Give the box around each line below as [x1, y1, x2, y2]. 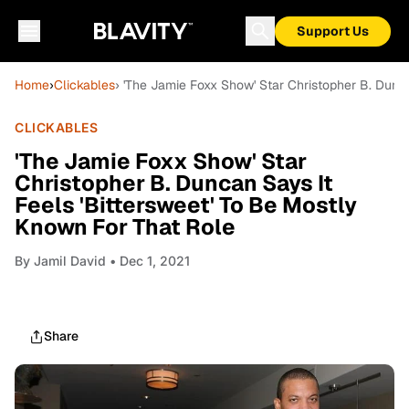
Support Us [297, 23, 369, 39]
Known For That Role [15, 213, 236, 241]
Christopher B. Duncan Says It [15, 169, 333, 197]
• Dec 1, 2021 [106, 253, 190, 268]
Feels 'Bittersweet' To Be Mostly [15, 191, 357, 219]
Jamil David [34, 253, 106, 268]
